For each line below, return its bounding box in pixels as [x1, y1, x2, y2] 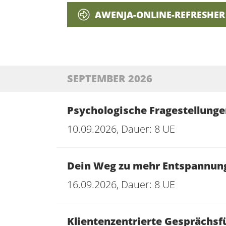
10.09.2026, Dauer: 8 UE [67, 122, 175, 136]
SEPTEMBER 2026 [67, 72, 152, 85]
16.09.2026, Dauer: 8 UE [67, 178, 175, 191]
